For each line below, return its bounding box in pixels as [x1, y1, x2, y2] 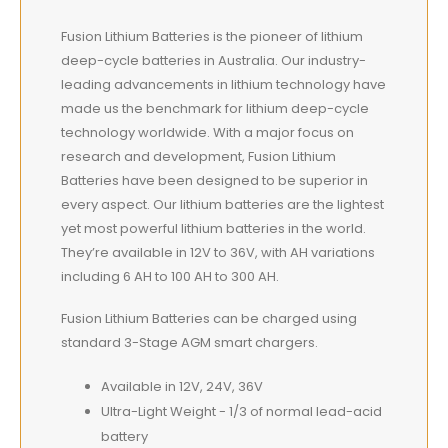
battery [101, 427, 148, 446]
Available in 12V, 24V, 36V [101, 377, 263, 396]
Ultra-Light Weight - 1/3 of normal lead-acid [101, 402, 382, 421]
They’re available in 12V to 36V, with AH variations [61, 242, 375, 262]
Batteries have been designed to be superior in [61, 170, 368, 190]
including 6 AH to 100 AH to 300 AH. [61, 266, 279, 286]
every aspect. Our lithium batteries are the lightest [61, 194, 384, 214]
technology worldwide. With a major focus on [61, 122, 354, 142]
